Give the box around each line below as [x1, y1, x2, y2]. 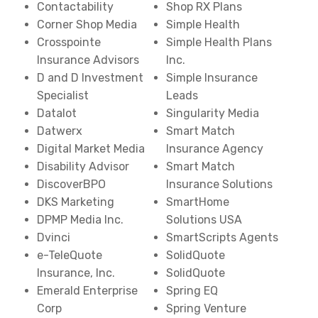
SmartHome [166, 195, 229, 209]
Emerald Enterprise [37, 284, 138, 297]
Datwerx [37, 124, 83, 138]
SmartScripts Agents [166, 231, 278, 244]
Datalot [37, 106, 77, 120]
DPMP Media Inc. [37, 213, 124, 226]
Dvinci [37, 231, 71, 244]
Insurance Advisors [37, 53, 140, 67]
